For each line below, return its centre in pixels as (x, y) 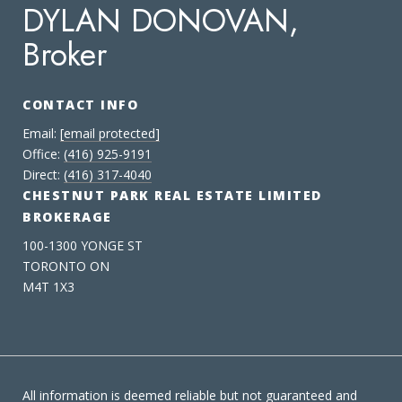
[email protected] (110, 133)
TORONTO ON (66, 266)
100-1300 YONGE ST (83, 245)
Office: (43, 153)
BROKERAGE (67, 216)
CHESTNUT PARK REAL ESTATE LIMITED (172, 195)
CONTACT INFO (83, 104)
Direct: (43, 174)
